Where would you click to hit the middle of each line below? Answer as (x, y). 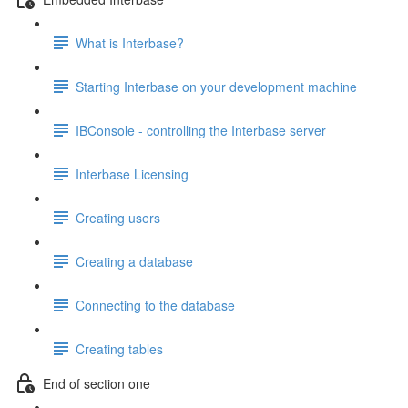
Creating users (118, 217)
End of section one (97, 383)
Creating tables (119, 348)
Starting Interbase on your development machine (216, 86)
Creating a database (134, 261)
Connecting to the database (155, 305)
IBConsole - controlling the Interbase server (201, 130)
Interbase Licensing (132, 173)
